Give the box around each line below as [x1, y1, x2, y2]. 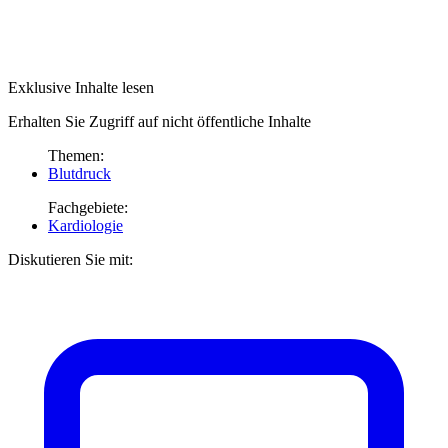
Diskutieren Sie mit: [8, 250, 133, 268]
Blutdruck [48, 164, 111, 182]
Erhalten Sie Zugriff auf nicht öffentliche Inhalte [8, 112, 311, 130]
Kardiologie [48, 216, 123, 234]
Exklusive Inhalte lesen [8, 78, 154, 96]
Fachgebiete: [48, 198, 128, 216]
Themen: [48, 146, 104, 164]
